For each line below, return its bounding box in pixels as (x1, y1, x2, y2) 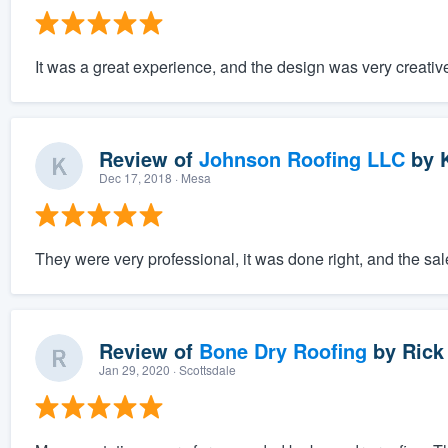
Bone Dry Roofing (198, 336, 367, 366)
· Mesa (171, 169, 211, 187)
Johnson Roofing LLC (198, 144, 405, 174)
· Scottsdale (169, 361, 236, 379)
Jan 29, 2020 (98, 361, 170, 379)
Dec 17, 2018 (98, 169, 172, 187)
